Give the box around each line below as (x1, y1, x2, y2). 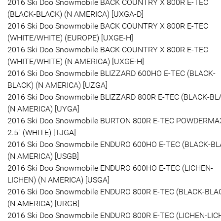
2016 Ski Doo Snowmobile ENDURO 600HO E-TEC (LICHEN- (7, 163, 213, 173)
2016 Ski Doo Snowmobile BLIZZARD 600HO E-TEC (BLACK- (7, 68, 216, 78)
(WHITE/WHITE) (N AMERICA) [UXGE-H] (7, 56, 144, 66)
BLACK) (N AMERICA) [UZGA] (7, 80, 108, 90)
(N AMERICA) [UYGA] (7, 104, 79, 113)
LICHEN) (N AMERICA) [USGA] (7, 175, 110, 184)
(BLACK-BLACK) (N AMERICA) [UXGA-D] (7, 9, 144, 19)
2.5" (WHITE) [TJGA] (7, 127, 76, 137)
